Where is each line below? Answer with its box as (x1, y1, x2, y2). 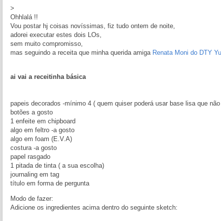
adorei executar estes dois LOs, (10, 31, 102, 38)
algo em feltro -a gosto (10, 126, 74, 134)
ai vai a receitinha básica (10, 73, 86, 80)
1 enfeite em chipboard (10, 117, 75, 125)
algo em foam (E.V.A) (10, 135, 72, 143)
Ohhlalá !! (10, 13, 38, 21)
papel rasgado (10, 153, 50, 160)
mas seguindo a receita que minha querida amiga (10, 49, 152, 56)
